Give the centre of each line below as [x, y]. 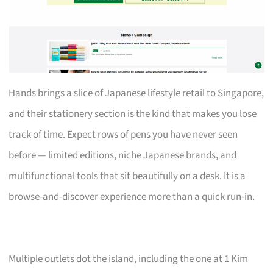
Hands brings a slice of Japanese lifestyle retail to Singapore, [136, 93]
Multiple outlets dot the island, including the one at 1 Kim [129, 259]
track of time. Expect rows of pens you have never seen [123, 134]
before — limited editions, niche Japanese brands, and [123, 155]
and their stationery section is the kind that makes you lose [133, 114]
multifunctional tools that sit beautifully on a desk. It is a [127, 176]
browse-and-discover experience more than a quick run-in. [132, 197]
